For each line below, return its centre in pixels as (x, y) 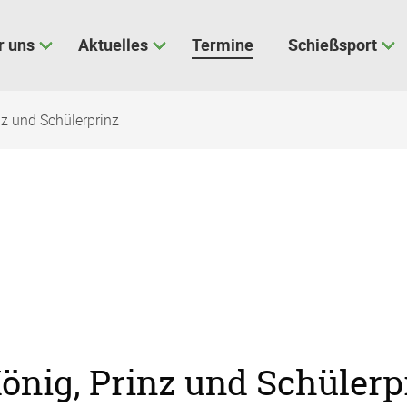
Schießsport (333, 44)
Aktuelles (114, 44)
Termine (223, 44)
